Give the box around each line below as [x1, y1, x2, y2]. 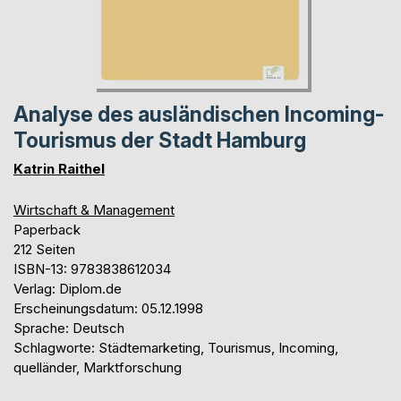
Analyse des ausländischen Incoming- [13, 101, 384, 127]
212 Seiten [13, 240, 75, 258]
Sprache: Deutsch [13, 319, 124, 337]
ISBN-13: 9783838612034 [13, 260, 171, 277]
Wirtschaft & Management [13, 200, 175, 218]
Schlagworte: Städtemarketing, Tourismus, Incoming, [13, 338, 338, 356]
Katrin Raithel [13, 159, 105, 177]
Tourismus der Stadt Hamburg [13, 127, 306, 153]
